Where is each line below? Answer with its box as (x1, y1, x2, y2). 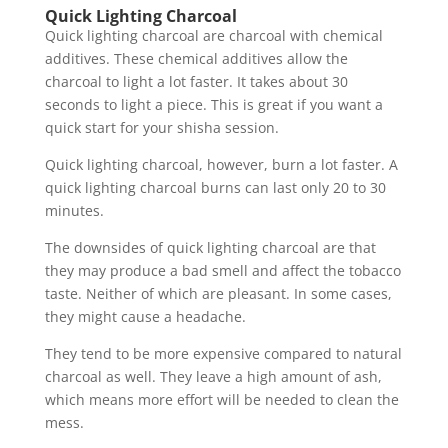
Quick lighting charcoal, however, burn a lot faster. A (44, 155, 398, 175)
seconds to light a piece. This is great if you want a (44, 95, 383, 115)
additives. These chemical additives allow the (44, 49, 348, 69)
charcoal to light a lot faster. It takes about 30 (44, 72, 348, 92)
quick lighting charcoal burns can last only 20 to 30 (44, 178, 386, 198)
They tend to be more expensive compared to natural (44, 344, 402, 364)
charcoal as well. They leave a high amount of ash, (44, 367, 382, 387)
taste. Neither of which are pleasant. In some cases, (44, 284, 392, 304)
